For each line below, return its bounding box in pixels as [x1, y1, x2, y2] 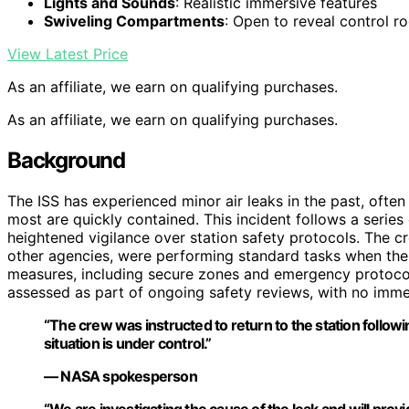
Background [7, 147, 125, 174]
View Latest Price [7, 45, 128, 64]
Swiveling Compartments [44, 12, 225, 31]
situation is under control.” [44, 334, 212, 353]
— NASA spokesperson [44, 367, 197, 386]
